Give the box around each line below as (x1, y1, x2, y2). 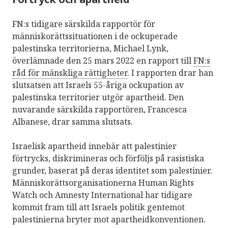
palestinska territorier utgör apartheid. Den (12, 91, 184, 103)
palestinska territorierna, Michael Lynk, (12, 42, 168, 54)
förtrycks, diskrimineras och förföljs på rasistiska (12, 152, 204, 164)
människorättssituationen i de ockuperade (12, 30, 178, 42)
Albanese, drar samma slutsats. (12, 116, 133, 127)
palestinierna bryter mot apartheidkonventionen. (12, 213, 206, 225)
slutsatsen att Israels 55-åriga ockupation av (12, 79, 184, 91)
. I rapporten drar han (127, 67, 213, 78)
